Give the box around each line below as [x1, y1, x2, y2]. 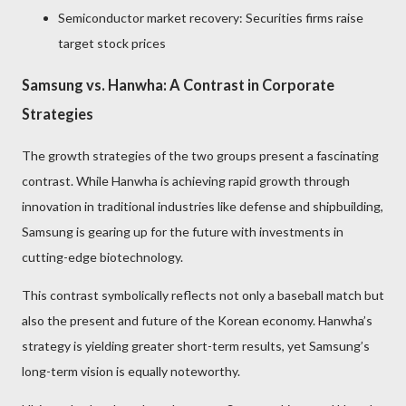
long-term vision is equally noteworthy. [22, 363, 240, 380]
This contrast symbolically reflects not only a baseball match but [22, 287, 384, 304]
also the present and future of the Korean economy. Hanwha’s [22, 313, 372, 329]
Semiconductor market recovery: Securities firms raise [58, 9, 363, 25]
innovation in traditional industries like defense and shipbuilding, [22, 198, 383, 215]
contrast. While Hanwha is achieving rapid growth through [22, 173, 350, 189]
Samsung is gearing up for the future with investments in [22, 224, 343, 240]
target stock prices [58, 34, 166, 51]
